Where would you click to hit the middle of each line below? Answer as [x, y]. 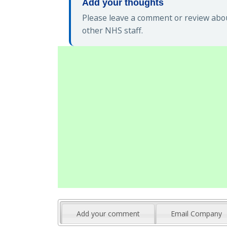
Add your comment [108, 213]
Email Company [197, 213]
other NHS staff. [112, 31]
